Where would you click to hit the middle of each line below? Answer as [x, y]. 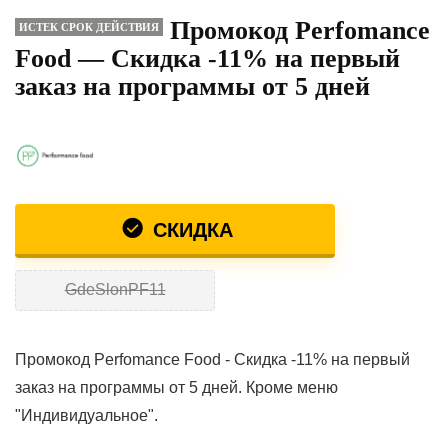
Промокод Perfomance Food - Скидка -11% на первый [212, 359]
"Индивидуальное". [86, 415]
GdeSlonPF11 [115, 290]
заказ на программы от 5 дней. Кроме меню [176, 387]
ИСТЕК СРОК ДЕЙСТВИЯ [89, 27]
